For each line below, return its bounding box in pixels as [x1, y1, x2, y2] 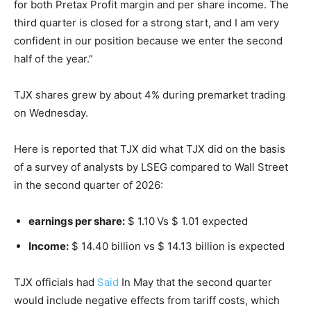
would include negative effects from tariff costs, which [14, 293, 280, 307]
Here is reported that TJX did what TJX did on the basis [14, 142, 285, 155]
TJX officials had [14, 275, 97, 289]
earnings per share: [28, 214, 125, 228]
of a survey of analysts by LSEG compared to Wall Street [14, 160, 288, 174]
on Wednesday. [14, 106, 88, 119]
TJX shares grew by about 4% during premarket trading [14, 87, 285, 101]
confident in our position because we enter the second [14, 33, 283, 47]
